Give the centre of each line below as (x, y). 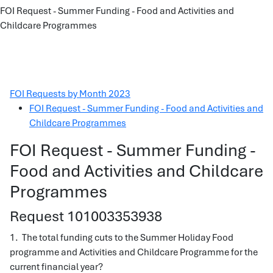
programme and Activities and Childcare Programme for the (134, 252)
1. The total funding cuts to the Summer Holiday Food (122, 238)
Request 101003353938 (86, 216)
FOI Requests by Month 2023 (70, 94)
